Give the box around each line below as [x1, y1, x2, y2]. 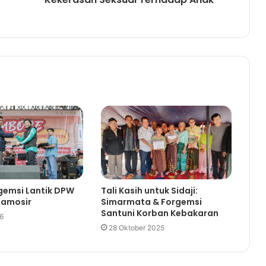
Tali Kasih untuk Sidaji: [100, 185, 198, 197]
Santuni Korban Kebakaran [100, 207, 218, 220]
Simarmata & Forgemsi [100, 196, 202, 208]
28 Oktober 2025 [108, 223, 164, 233]
